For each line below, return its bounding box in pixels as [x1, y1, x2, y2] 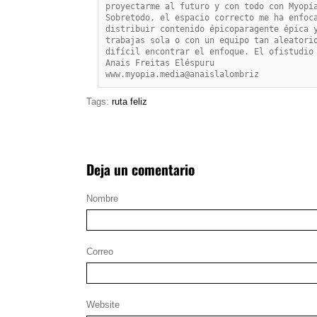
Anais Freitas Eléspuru [105, 57, 214, 68]
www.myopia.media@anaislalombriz [105, 69, 259, 79]
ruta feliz [112, 96, 147, 107]
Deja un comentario [86, 159, 195, 180]
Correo [86, 246, 113, 257]
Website [86, 299, 120, 310]
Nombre [86, 192, 118, 204]
